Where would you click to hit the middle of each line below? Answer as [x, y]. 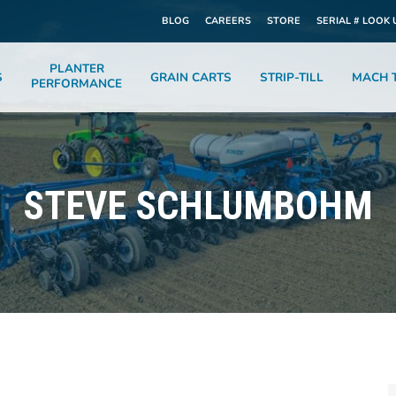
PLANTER [76, 69]
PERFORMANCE [76, 84]
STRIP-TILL [292, 77]
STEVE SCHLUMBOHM [198, 206]
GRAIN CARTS [191, 77]
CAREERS [228, 21]
